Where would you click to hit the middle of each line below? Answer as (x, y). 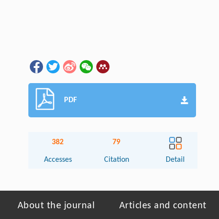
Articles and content (163, 206)
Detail (175, 160)
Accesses (58, 160)
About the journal (56, 206)
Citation (116, 160)
